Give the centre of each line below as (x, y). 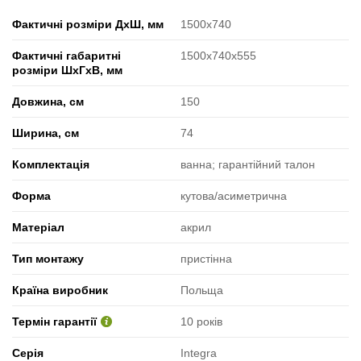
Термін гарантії (54, 321)
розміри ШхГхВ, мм (67, 70)
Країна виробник (60, 290)
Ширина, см (46, 133)
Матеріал (38, 227)
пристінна (206, 258)
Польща (202, 290)
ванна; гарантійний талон (248, 164)
